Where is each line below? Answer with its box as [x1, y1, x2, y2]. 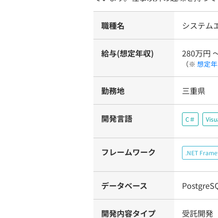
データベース [101, 180, 147, 191]
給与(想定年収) [101, 47, 154, 59]
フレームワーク [101, 146, 156, 158]
